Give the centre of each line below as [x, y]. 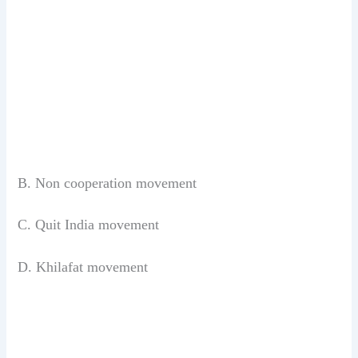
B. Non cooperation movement [107, 183]
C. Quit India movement [89, 225]
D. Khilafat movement [83, 267]
